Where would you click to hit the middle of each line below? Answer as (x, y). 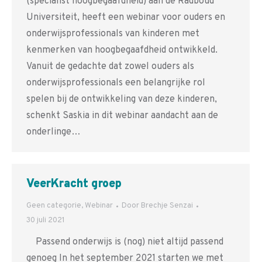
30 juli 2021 (46, 220)
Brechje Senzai (167, 206)
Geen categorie (54, 206)
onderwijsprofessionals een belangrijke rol (116, 83)
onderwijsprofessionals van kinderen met (113, 34)
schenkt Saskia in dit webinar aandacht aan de (122, 116)
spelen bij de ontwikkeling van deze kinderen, (122, 99)
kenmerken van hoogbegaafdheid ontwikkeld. (122, 50)
